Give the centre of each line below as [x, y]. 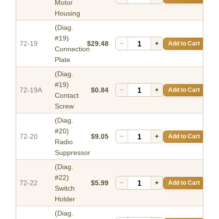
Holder [65, 199]
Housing [67, 13]
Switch [65, 188]
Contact [67, 96]
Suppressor [73, 153]
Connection [72, 49]
